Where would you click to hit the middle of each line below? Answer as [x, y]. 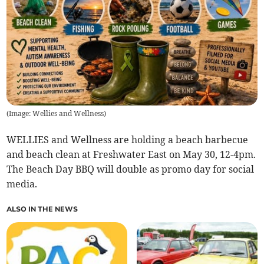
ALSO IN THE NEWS [42, 209]
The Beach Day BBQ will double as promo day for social [131, 169]
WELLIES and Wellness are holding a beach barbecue [128, 140]
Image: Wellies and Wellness [57, 114]
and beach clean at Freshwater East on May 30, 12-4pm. [131, 155]
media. [22, 184]
